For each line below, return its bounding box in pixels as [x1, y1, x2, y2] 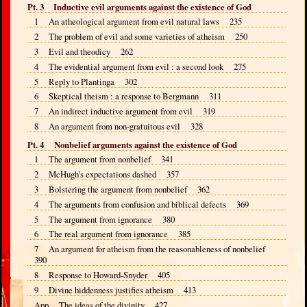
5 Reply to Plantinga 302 [34, 75, 137, 88]
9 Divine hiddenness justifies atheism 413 [34, 283, 196, 296]
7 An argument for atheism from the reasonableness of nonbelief [34, 243, 273, 256]
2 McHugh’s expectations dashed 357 [34, 168, 179, 181]
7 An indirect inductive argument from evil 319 [34, 105, 215, 118]
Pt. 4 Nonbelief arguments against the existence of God [27, 138, 238, 151]
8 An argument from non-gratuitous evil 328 [34, 120, 203, 132]
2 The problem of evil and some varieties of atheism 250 [34, 30, 247, 43]
